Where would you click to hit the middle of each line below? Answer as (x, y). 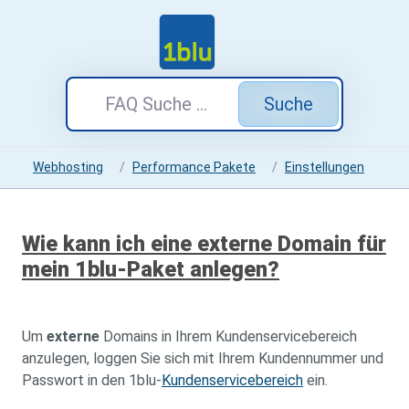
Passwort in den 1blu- (92, 380)
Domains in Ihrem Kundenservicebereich (228, 336)
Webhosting (68, 167)
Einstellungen (325, 167)
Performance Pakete (194, 167)
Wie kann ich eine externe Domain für (204, 244)
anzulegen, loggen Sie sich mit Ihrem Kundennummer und (203, 358)
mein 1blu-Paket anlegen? (151, 269)
